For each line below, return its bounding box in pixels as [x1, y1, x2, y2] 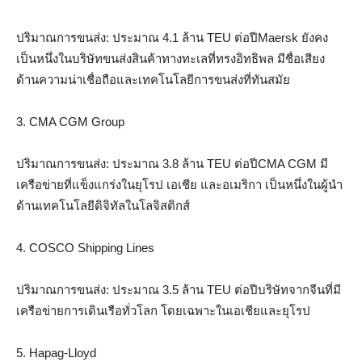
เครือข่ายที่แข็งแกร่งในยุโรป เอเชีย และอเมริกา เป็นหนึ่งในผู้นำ [16, 177, 343, 192]
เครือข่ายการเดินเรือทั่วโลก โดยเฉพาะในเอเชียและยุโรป [16, 303, 310, 318]
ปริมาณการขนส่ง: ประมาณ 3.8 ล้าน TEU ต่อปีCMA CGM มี [16, 156, 328, 170]
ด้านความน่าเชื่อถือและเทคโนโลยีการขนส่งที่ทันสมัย [16, 72, 290, 86]
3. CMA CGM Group [16, 114, 124, 128]
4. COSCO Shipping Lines [16, 240, 154, 255]
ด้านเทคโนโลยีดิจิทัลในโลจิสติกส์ [16, 198, 190, 213]
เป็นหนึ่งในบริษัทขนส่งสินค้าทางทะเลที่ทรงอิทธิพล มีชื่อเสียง [16, 51, 325, 65]
